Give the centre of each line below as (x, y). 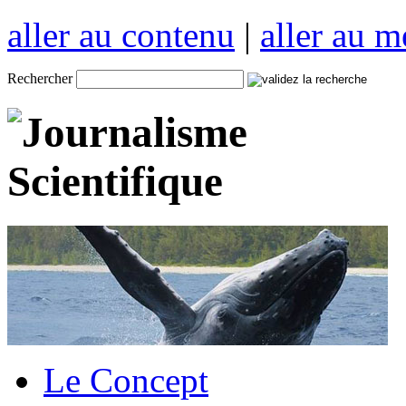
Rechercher (40, 78)
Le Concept (126, 380)
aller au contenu (121, 35)
